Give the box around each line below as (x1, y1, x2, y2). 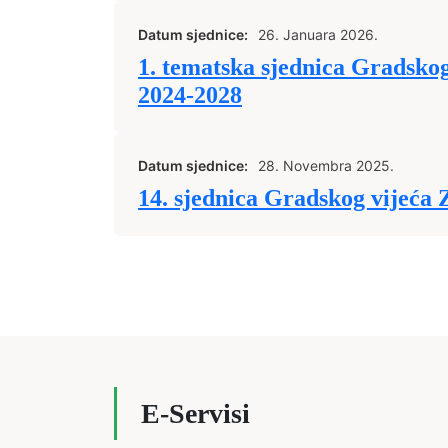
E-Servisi (141, 398, 250, 429)
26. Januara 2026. (258, 26, 378, 43)
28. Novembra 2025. (258, 157, 394, 174)
